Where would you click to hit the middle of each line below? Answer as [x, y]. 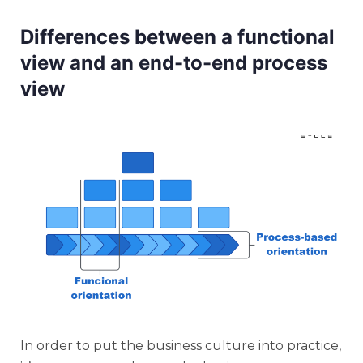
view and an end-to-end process [174, 63]
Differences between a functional [177, 37]
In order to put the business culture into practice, [181, 345]
